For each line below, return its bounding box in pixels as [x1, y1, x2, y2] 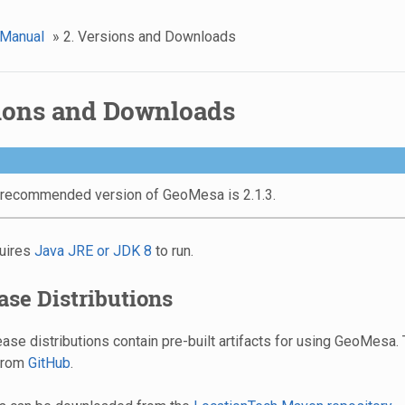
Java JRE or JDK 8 [33, 242, 152, 260]
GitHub [27, 354, 71, 372]
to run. [151, 242, 193, 260]
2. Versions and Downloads [62, 27, 236, 45]
